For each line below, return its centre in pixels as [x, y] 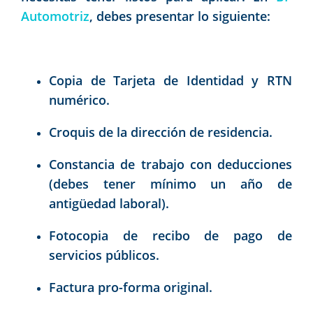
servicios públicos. [104, 255]
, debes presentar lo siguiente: [180, 16]
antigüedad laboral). [109, 203]
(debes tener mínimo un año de [170, 183]
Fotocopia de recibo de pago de [170, 235]
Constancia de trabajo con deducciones [170, 164]
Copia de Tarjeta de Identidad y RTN [170, 80]
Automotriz [55, 16]
